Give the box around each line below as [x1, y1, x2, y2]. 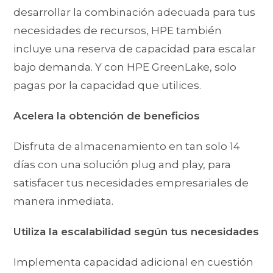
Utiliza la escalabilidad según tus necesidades [13, 225, 260, 238]
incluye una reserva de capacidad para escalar [13, 43, 257, 55]
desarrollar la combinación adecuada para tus [13, 6, 256, 19]
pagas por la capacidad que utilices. [13, 79, 202, 92]
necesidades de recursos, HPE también [13, 24, 222, 37]
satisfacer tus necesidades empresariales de [13, 177, 249, 190]
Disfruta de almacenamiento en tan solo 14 [13, 140, 241, 153]
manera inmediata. [13, 195, 114, 208]
